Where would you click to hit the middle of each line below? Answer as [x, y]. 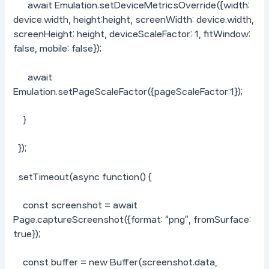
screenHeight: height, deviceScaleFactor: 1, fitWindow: [132, 35]
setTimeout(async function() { [83, 177]
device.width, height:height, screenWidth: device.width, [134, 20]
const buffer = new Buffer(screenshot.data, [116, 263]
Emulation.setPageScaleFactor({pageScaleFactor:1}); [128, 92]
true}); [27, 234]
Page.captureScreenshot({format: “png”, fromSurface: [132, 219]
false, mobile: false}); [58, 49]
